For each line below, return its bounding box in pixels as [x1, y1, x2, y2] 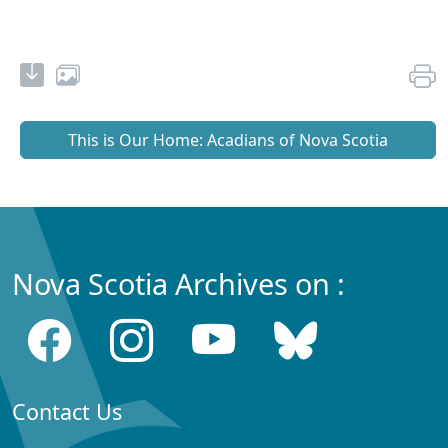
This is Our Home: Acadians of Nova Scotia [68, 129, 388, 152]
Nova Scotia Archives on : [12, 264, 345, 304]
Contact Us [12, 397, 122, 427]
